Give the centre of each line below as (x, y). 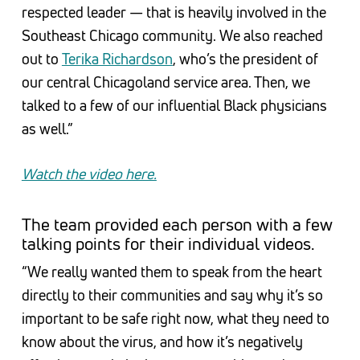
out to (41, 59)
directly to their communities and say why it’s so (172, 295)
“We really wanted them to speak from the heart (172, 272)
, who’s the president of (245, 59)
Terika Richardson (117, 59)
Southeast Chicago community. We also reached (172, 36)
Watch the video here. (89, 174)
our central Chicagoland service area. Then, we (166, 82)
